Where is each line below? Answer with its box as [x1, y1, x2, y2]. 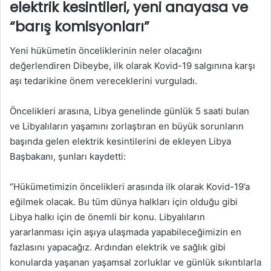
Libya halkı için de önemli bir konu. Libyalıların [10, 211, 205, 223]
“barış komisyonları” [10, 16, 149, 36]
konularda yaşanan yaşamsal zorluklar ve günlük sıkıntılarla [10, 256, 261, 268]
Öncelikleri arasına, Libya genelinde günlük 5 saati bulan [10, 105, 249, 117]
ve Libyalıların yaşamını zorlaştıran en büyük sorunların [10, 120, 244, 132]
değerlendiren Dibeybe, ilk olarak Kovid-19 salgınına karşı [10, 60, 255, 71]
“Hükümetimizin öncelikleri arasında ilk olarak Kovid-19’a [10, 181, 250, 192]
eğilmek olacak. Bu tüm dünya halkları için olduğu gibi [10, 196, 238, 207]
